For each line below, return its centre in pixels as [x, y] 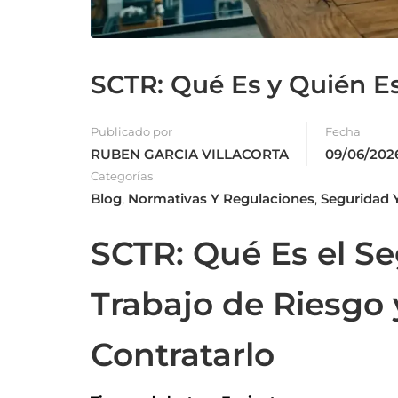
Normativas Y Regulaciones [221, 199]
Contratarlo [183, 355]
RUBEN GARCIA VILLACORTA [190, 155]
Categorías [122, 176]
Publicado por [131, 132]
